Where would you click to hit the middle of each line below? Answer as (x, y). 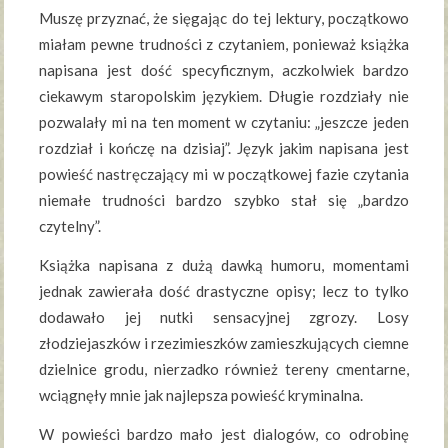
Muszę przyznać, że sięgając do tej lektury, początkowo (224, 18)
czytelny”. (70, 226)
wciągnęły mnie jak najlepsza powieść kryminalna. (201, 395)
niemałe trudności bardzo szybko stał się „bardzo (224, 200)
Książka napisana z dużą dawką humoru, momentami (224, 265)
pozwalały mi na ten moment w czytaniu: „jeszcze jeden (224, 122)
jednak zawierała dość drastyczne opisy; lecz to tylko (224, 291)
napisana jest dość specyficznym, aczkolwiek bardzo (224, 70)
